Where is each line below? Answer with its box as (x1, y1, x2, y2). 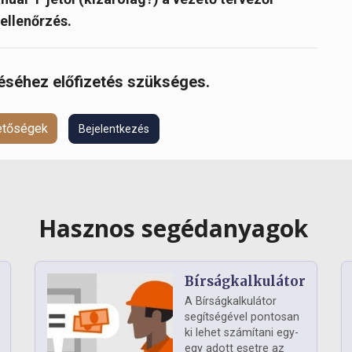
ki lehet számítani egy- (185, 326, 299, 340)
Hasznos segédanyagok (38, 212, 314, 245)
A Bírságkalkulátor (185, 295, 277, 309)
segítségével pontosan (185, 310, 299, 324)
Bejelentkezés (78, 122, 149, 135)
